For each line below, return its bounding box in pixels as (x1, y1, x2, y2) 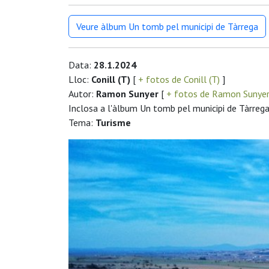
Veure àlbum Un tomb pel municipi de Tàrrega (76, 20, 258, 32)
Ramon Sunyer (96, 87, 159, 100)
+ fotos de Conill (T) (136, 73, 222, 85)
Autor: (68, 87, 96, 100)
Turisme (95, 116, 131, 128)
